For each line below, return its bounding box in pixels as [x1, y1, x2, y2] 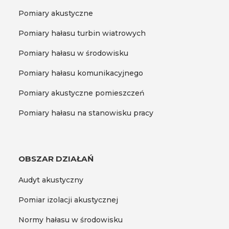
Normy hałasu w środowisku [18, 215, 123, 225]
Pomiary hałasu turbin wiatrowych [18, 28, 146, 38]
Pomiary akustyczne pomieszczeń [18, 88, 145, 98]
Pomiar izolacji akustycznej [18, 195, 118, 205]
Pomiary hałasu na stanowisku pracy [18, 108, 153, 118]
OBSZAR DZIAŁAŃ [18, 154, 94, 164]
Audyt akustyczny [18, 175, 83, 185]
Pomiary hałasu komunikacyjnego [18, 68, 143, 78]
